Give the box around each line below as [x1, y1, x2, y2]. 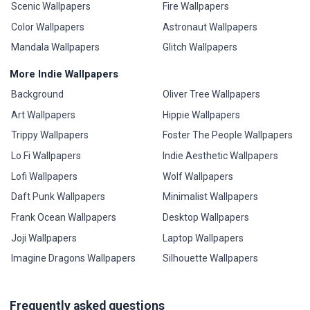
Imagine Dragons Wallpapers [11, 253, 136, 264]
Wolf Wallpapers [162, 170, 233, 182]
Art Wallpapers [11, 109, 76, 120]
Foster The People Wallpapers [162, 129, 293, 141]
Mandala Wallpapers [11, 42, 100, 53]
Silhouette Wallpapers [162, 253, 258, 264]
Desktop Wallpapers [162, 212, 249, 224]
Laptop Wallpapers [162, 232, 244, 244]
